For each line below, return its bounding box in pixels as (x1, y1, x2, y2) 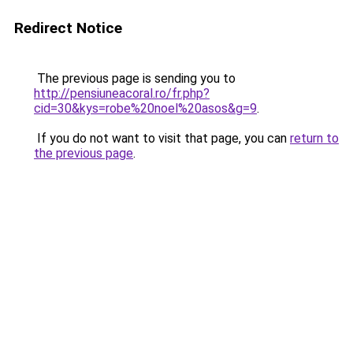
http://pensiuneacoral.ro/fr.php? (34, 86, 210, 101)
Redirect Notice (14, 19, 122, 37)
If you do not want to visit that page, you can (34, 131, 290, 146)
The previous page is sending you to (34, 71, 236, 86)
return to (290, 131, 339, 146)
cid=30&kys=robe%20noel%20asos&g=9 (34, 101, 257, 116)
